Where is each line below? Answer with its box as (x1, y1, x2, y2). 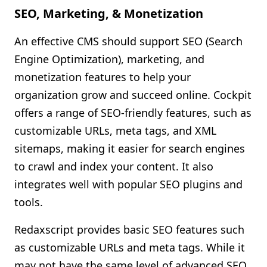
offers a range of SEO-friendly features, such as (14, 105, 252, 120)
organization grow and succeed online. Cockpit (14, 88, 252, 102)
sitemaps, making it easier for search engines (14, 141, 245, 156)
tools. (14, 195, 43, 209)
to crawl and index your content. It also (14, 159, 213, 173)
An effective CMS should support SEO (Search (14, 34, 243, 48)
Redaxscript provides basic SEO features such (14, 222, 244, 237)
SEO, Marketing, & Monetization (14, 5, 203, 21)
